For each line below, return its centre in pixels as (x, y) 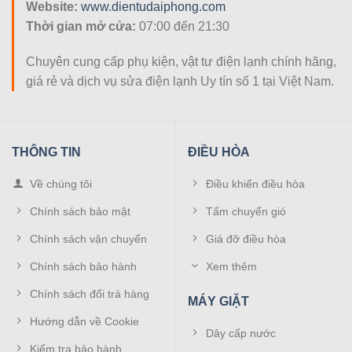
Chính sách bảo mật (80, 211)
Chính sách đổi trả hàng (90, 293)
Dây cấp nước (241, 333)
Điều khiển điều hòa (255, 183)
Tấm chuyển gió (246, 211)
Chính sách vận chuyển (88, 238)
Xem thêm (231, 266)
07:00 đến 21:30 (183, 26)
